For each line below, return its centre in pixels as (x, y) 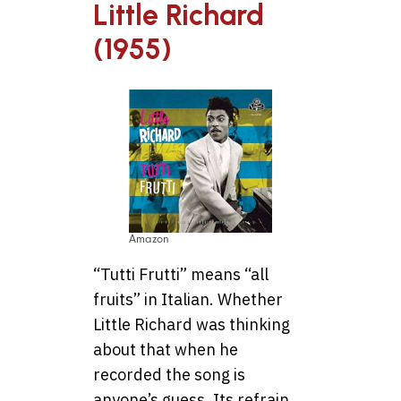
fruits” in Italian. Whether (188, 300)
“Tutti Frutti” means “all (181, 275)
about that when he (166, 350)
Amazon (149, 239)
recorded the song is (169, 375)
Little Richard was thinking (192, 325)
